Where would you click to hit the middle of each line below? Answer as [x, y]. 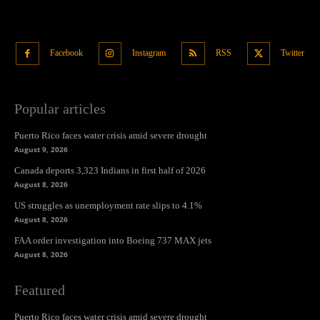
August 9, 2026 [41, 150]
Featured [40, 290]
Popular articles [60, 109]
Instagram [149, 52]
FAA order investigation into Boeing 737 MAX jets [113, 241]
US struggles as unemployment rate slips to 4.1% [108, 206]
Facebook [66, 52]
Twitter [292, 52]
